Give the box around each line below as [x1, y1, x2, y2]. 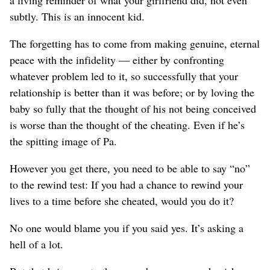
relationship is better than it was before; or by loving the [10, 84, 254, 99]
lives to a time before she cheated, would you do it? [10, 193, 234, 208]
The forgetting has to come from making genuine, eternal [10, 36, 260, 51]
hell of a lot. [10, 236, 63, 251]
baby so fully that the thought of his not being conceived [10, 101, 256, 116]
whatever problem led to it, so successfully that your [10, 68, 238, 83]
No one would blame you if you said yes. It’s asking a [10, 220, 243, 235]
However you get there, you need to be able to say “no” [10, 160, 250, 175]
